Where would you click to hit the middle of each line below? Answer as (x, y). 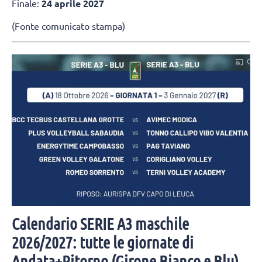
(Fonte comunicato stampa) (68, 26)
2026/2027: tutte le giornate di (103, 242)
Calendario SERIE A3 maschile (100, 224)
